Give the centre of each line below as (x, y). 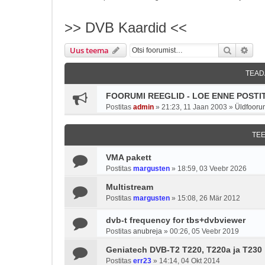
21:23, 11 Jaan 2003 (194, 107)
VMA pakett (129, 157)
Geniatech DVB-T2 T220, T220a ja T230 (184, 250)
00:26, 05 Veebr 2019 (204, 231)
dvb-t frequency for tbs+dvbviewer (176, 220)
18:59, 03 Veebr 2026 (212, 169)
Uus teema (89, 50)
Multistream (130, 187)
